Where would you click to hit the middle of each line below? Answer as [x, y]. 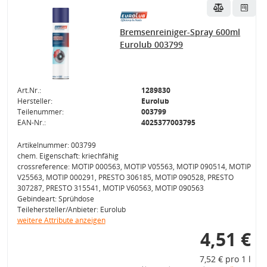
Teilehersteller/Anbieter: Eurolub [71, 209]
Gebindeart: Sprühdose [55, 199]
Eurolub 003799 [152, 44]
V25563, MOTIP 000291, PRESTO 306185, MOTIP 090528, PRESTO [125, 177]
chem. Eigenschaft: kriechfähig [68, 156]
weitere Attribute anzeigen [61, 220]
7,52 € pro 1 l [225, 259]
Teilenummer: [40, 112]
